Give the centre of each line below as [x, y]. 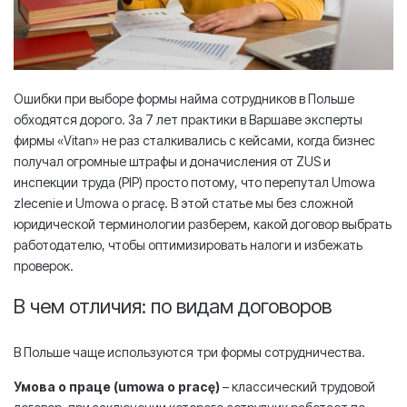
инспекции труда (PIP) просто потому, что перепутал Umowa [194, 182]
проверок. [44, 265]
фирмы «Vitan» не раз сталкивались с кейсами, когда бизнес [194, 140]
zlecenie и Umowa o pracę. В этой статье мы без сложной [184, 203]
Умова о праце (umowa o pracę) [117, 386]
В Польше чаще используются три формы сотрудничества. [189, 352]
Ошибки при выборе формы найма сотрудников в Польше [184, 98]
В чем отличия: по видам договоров [173, 306]
